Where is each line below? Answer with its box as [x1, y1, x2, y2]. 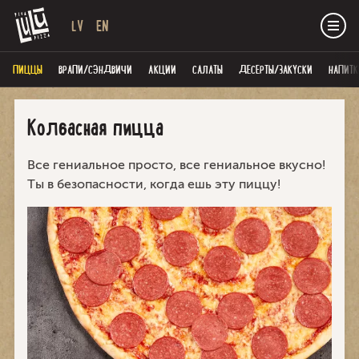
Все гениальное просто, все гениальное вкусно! [27, 157, 325, 172]
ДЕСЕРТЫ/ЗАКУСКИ [239, 62, 313, 78]
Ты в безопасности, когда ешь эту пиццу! [27, 176, 280, 192]
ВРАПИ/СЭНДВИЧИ [58, 62, 132, 78]
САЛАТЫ [192, 62, 223, 78]
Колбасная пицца [27, 112, 163, 142]
